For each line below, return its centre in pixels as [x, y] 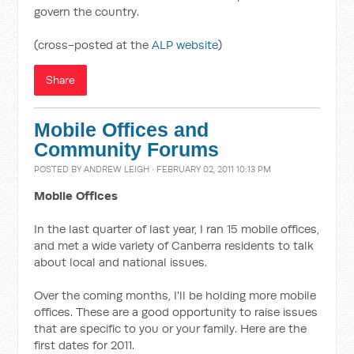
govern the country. [87, 11]
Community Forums [127, 150]
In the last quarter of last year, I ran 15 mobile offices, [177, 229]
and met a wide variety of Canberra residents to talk [174, 245]
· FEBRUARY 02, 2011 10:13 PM [211, 169]
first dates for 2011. [85, 345]
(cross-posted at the [93, 45]
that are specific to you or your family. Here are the [171, 328]
